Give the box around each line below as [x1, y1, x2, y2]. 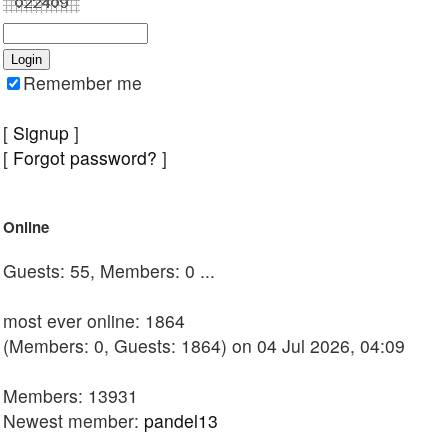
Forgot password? [13, 145, 157, 171]
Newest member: [3, 407, 144, 433]
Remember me [23, 70, 142, 96]
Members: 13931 [3, 382, 138, 408]
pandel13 [144, 407, 218, 433]
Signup [13, 120, 69, 146]
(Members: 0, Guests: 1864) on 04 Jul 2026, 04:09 [3, 332, 405, 358]
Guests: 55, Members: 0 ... [3, 257, 215, 283]
